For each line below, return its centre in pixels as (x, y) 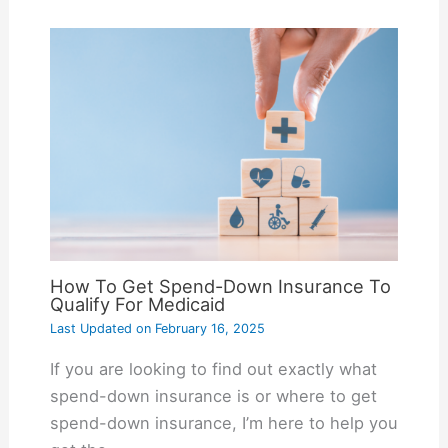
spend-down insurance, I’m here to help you (223, 422)
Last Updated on (100, 329)
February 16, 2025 (207, 329)
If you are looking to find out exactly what (213, 368)
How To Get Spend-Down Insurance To (220, 286)
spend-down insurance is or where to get (213, 395)
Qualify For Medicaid (137, 304)
